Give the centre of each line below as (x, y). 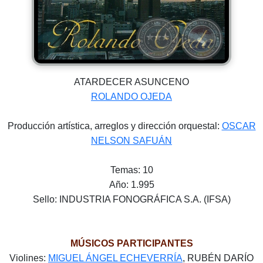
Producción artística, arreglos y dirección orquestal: (114, 126)
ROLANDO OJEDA (131, 97)
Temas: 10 (131, 170)
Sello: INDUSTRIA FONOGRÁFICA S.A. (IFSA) (131, 200)
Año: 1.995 (131, 185)
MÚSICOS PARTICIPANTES (131, 244)
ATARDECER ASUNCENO (131, 82)
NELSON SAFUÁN (131, 141)
